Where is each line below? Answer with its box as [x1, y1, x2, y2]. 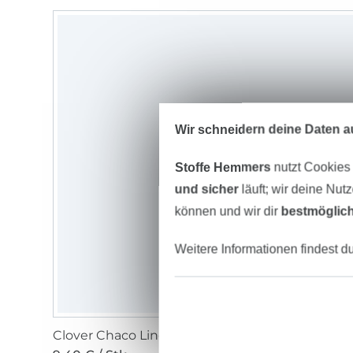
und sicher [174, 182, 239, 195]
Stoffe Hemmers [174, 160, 271, 173]
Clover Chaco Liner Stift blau [53, 328, 232, 344]
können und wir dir [174, 204, 281, 217]
